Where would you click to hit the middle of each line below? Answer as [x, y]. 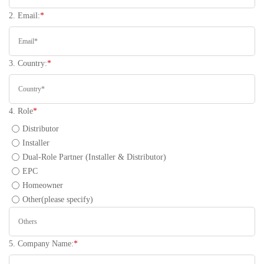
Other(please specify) [58, 199]
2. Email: [24, 16]
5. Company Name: [41, 244]
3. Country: [28, 63]
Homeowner [43, 185]
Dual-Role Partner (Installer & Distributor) [94, 157]
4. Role [21, 111]
